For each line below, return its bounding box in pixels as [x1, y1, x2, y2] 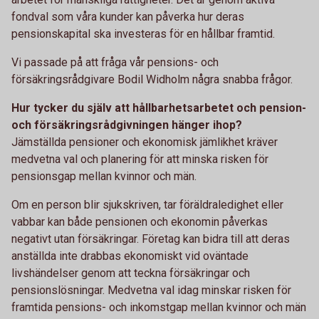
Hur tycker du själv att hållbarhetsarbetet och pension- [11, 101, 306, 115]
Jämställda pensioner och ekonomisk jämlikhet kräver [11, 135, 278, 149]
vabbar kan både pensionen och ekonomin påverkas [11, 215, 268, 229]
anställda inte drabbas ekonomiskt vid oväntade [11, 249, 249, 263]
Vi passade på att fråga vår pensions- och [11, 56, 219, 69]
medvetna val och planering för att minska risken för [11, 152, 268, 166]
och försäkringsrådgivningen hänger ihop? [11, 118, 242, 132]
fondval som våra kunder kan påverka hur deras [11, 10, 244, 23]
